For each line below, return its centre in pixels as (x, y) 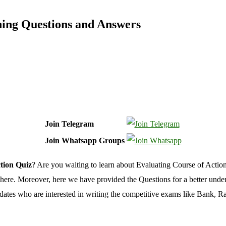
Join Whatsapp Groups (84, 140)
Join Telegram (69, 124)
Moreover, (34, 179)
